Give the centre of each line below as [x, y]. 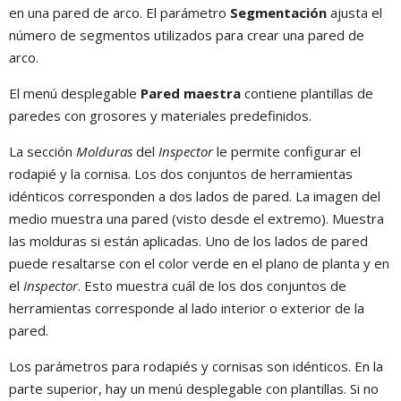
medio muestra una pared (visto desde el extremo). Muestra [196, 219]
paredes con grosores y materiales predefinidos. [160, 116]
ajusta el [354, 13]
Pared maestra [191, 94]
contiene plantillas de [307, 94]
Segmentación [278, 13]
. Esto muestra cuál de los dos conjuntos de [212, 286]
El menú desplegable [75, 94]
